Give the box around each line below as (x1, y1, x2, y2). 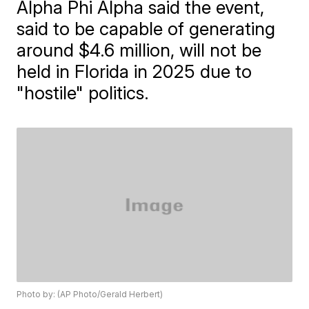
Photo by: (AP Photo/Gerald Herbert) (17, 289, 163, 300)
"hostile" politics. (17, 82, 150, 103)
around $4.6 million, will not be (17, 39, 262, 61)
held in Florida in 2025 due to (17, 61, 252, 82)
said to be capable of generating (17, 18, 276, 39)
